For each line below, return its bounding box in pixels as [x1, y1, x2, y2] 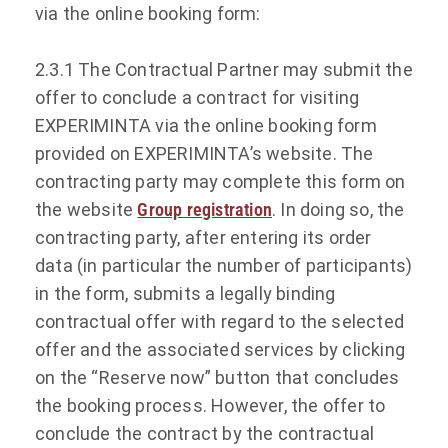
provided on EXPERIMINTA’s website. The [35, 142, 374, 164]
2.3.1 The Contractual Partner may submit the [35, 58, 413, 80]
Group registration [137, 198, 273, 220]
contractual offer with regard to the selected [35, 310, 405, 332]
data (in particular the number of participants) [35, 254, 413, 276]
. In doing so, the [272, 198, 405, 220]
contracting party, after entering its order [35, 226, 372, 248]
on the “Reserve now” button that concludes [35, 366, 400, 388]
